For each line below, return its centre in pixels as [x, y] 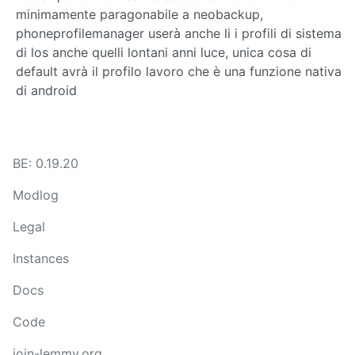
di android [46, 90]
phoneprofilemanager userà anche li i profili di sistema [179, 33]
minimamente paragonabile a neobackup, [139, 14]
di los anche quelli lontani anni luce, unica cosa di [164, 52]
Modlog [36, 195]
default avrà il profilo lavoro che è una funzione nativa [179, 71]
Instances [41, 258]
